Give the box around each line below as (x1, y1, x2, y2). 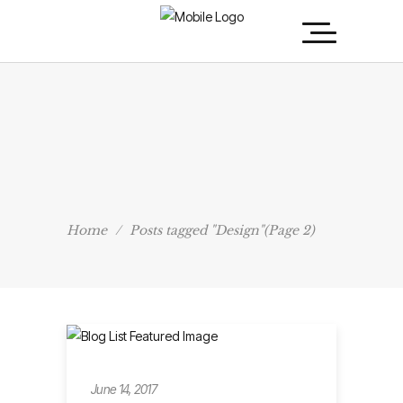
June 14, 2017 (91, 381, 157, 397)
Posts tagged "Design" (130, 221, 264, 238)
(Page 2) (264, 221, 315, 238)
